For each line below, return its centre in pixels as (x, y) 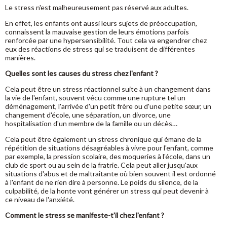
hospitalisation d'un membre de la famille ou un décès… (91, 123)
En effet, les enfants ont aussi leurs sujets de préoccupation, (101, 23)
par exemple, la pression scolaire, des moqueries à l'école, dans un (108, 156)
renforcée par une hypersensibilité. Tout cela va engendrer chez (106, 40)
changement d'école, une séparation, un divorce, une (88, 115)
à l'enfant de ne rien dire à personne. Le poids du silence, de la (102, 182)
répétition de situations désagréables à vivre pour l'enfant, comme (109, 148)
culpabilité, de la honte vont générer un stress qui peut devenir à (107, 191)
